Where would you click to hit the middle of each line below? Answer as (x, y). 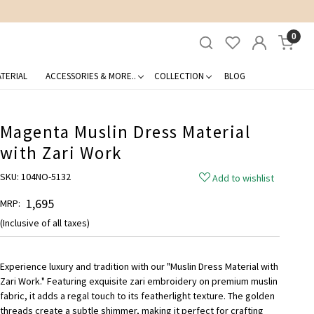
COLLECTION (179, 76)
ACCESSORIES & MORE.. (90, 76)
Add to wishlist (244, 178)
